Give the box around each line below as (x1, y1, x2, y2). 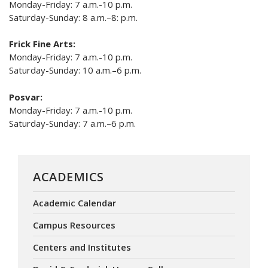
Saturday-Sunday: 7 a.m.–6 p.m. (9, 117, 136, 129)
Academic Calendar (33, 196, 116, 209)
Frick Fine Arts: (9, 38, 75, 50)
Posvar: (9, 90, 42, 103)
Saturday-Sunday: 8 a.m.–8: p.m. (9, 11, 138, 24)
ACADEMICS (33, 168, 104, 185)
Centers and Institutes (33, 240, 131, 253)
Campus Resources (33, 218, 115, 231)
